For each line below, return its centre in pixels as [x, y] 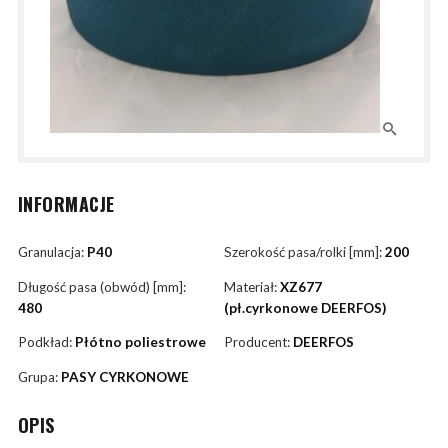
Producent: [258, 342]
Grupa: [39, 376]
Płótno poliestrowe [140, 342]
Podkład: [46, 342]
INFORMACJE [66, 204]
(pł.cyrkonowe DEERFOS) [305, 307]
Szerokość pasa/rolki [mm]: [304, 252]
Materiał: [252, 286]
